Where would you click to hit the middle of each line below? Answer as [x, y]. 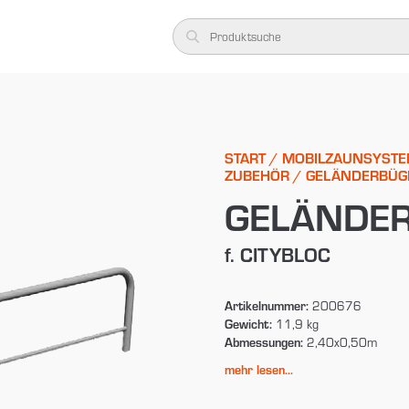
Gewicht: [248, 323]
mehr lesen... [258, 369]
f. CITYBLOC [277, 254]
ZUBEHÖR [257, 174]
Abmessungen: [263, 341]
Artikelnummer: [266, 305]
